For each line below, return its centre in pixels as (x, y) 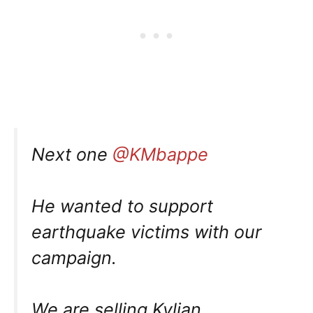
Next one (72, 154)
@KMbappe (160, 154)
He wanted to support (122, 206)
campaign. (74, 257)
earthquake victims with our (146, 232)
